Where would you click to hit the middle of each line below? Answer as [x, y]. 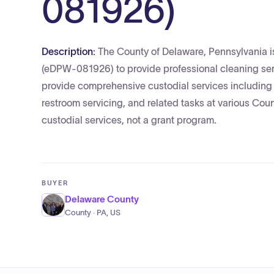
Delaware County [102, 199]
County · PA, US [93, 213]
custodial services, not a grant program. [129, 120]
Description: [70, 51]
